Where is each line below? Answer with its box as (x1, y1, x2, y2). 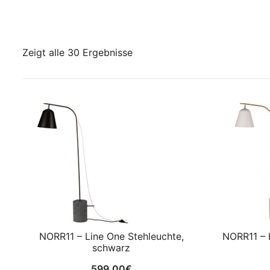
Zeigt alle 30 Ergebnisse (22, 46, 133, 58)
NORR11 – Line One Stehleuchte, (39, 230, 184, 242)
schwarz (92, 241, 130, 254)
